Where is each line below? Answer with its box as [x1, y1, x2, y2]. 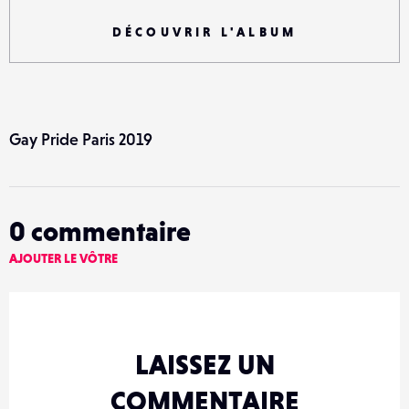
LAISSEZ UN [134, 349, 275, 380]
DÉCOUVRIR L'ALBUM [111, 25, 298, 39]
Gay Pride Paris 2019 [9, 130, 152, 149]
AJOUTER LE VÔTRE [9, 251, 118, 266]
